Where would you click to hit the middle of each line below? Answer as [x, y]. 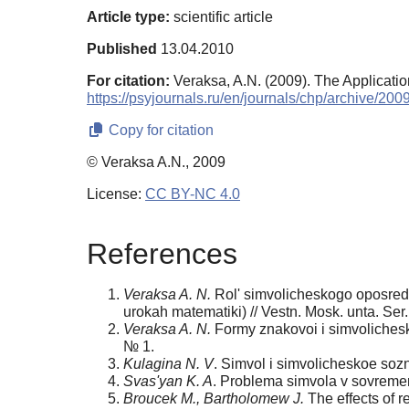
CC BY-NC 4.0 [193, 194]
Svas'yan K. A [168, 382]
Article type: [128, 16]
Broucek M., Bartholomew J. [214, 399]
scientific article [221, 16]
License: [116, 194]
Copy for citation [159, 130]
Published [122, 48]
